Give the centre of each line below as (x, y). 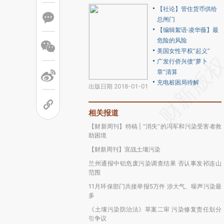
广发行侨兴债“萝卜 (182, 61)
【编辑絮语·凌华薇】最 (188, 30)
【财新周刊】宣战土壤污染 (124, 149)
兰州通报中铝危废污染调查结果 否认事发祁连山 (155, 163)
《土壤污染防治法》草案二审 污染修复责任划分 (155, 209)
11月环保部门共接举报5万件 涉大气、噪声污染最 (155, 186)
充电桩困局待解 (178, 82)
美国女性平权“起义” (183, 51)
